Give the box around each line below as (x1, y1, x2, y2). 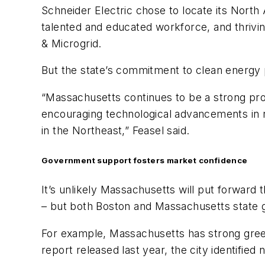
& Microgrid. (41, 37, 102, 50)
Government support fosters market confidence (41, 156, 248, 166)
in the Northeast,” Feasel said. (41, 124, 190, 137)
